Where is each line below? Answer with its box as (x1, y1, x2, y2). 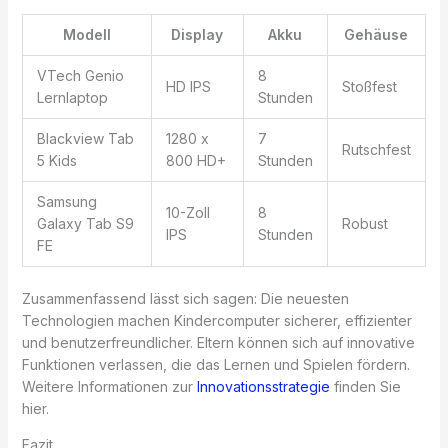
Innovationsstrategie (196, 377, 330, 395)
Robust (341, 214, 388, 232)
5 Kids (36, 151, 77, 169)
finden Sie (329, 377, 401, 395)
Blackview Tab (36, 129, 134, 147)
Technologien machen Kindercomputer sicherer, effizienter (21, 311, 412, 329)
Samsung (36, 192, 97, 210)
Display (171, 25, 224, 43)
